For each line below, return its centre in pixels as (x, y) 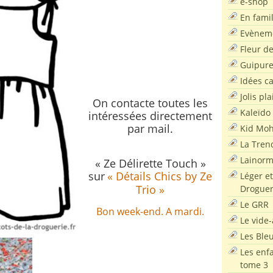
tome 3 (254, 264)
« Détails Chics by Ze (160, 176)
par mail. (150, 129)
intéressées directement (150, 116)
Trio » (150, 190)
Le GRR (254, 204)
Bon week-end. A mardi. (150, 211)
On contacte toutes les (150, 103)
